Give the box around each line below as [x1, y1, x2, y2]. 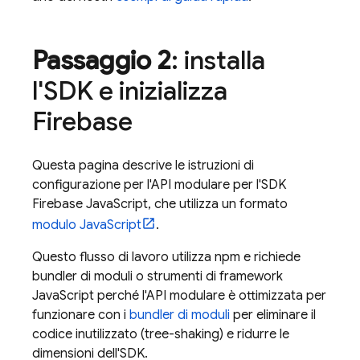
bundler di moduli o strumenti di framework [32, 268, 283, 284]
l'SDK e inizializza [32, 75, 227, 107]
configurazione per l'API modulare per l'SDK [32, 177, 286, 193]
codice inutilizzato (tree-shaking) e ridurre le [32, 326, 289, 342]
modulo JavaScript [32, 217, 141, 233]
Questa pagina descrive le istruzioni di [32, 157, 254, 174]
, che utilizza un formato [148, 196, 288, 212]
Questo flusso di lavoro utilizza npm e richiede [32, 249, 301, 265]
